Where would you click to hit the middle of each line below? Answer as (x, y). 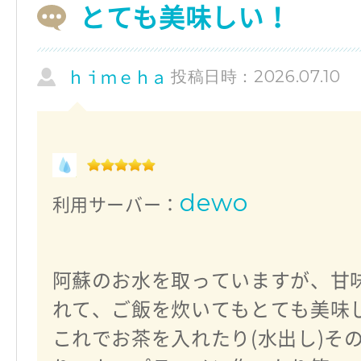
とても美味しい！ (185, 18)
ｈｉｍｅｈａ (118, 77)
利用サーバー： (116, 204)
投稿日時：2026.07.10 (255, 77)
